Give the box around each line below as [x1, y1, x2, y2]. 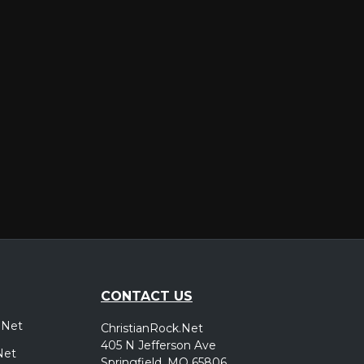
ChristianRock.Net [101, 320, 203, 336]
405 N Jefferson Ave [101, 337, 216, 353]
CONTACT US [101, 288, 193, 304]
